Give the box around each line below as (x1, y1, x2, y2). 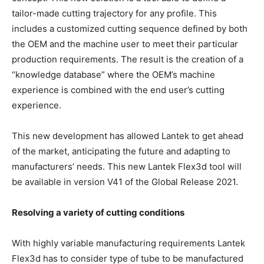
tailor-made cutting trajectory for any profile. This (12, 8, 217, 19)
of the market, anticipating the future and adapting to (12, 146, 230, 157)
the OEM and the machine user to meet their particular (12, 38, 238, 50)
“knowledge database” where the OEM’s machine (12, 69, 215, 81)
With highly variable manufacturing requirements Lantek (12, 237, 245, 249)
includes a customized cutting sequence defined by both (12, 23, 247, 35)
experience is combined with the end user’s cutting (12, 84, 225, 96)
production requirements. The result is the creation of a (12, 54, 243, 65)
